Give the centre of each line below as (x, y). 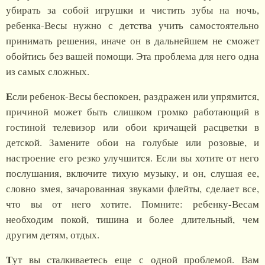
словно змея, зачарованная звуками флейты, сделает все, (132, 189)
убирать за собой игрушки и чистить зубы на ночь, (132, 10)
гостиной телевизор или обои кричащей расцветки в (132, 127)
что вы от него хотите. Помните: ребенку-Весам (132, 204)
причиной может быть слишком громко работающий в (132, 112)
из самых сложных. (48, 72)
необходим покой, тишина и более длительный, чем (132, 219)
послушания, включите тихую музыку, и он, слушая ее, (132, 173)
